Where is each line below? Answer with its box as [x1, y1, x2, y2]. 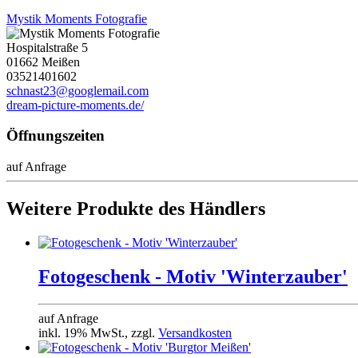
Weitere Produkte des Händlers [6, 198, 265, 220]
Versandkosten [158, 325, 232, 340]
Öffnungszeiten [6, 127, 105, 145]
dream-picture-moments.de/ [6, 97, 144, 112]
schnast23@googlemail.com [6, 83, 149, 97]
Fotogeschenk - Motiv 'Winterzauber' [38, 265, 348, 287]
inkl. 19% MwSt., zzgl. [38, 325, 158, 340]
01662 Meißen [6, 54, 80, 69]
